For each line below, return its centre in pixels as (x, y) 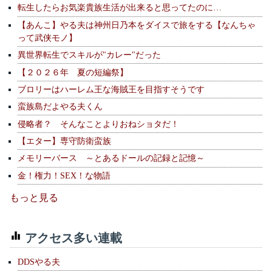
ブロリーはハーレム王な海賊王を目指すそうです (111, 89)
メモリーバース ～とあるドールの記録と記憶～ (111, 158)
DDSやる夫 (39, 261)
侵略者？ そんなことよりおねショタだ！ (98, 124)
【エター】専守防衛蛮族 (64, 141)
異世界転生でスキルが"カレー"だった (89, 55)
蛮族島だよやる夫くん (60, 107)
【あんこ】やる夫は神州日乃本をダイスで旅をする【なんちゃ (136, 25)
